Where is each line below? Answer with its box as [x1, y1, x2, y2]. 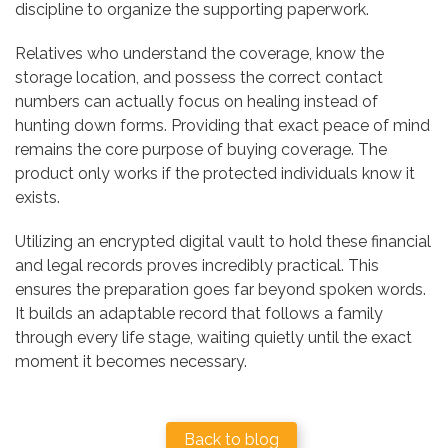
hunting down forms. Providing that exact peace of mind [15, 115, 430, 135]
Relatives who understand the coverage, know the [15, 43, 384, 63]
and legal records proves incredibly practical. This [15, 255, 379, 275]
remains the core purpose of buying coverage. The [15, 139, 387, 159]
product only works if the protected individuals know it [15, 163, 415, 183]
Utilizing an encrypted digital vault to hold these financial [15, 231, 431, 251]
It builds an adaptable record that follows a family [15, 303, 383, 323]
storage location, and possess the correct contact [15, 67, 383, 87]
